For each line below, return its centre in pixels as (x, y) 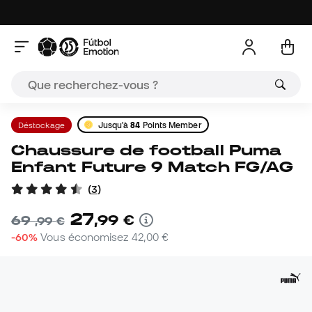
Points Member (171, 125)
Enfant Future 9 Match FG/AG (153, 167)
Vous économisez (86, 237)
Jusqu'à (114, 125)
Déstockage (41, 125)
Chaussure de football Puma (18, 150)
